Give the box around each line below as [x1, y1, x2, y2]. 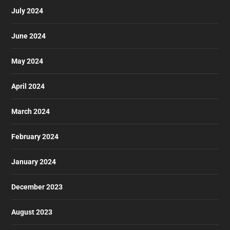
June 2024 [11, 31, 46, 40]
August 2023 [11, 207, 53, 216]
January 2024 [11, 157, 56, 166]
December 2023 [11, 182, 63, 191]
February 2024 [11, 132, 59, 141]
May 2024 [11, 56, 44, 65]
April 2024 [11, 82, 45, 90]
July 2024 [11, 6, 44, 15]
